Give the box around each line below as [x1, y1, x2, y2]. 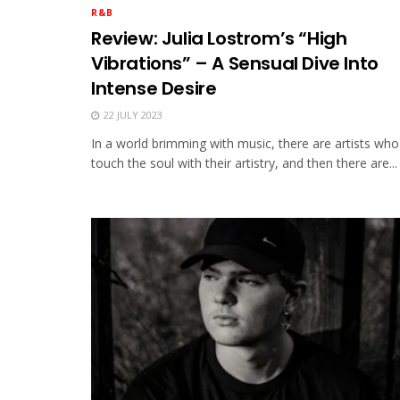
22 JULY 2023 [101, 107, 162, 121]
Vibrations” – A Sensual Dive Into [91, 50, 379, 76]
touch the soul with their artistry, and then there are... [91, 154, 397, 171]
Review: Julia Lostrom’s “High [91, 25, 347, 51]
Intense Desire [91, 75, 217, 101]
